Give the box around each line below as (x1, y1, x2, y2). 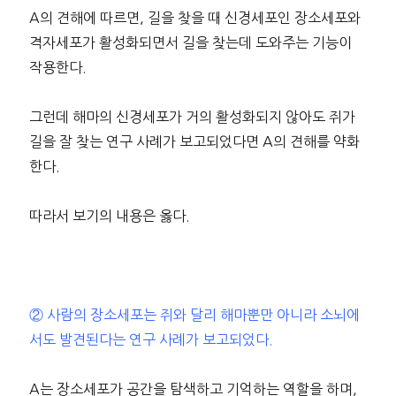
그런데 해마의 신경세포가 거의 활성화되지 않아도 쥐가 (28, 109, 355, 124)
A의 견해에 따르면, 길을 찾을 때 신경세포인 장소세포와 (28, 10, 361, 25)
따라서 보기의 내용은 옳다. (28, 208, 190, 223)
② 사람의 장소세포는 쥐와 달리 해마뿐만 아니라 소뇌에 (28, 307, 360, 322)
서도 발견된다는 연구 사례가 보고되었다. (28, 331, 273, 346)
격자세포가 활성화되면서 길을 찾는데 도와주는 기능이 (28, 34, 352, 49)
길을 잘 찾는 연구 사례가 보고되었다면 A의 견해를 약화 (28, 133, 360, 148)
